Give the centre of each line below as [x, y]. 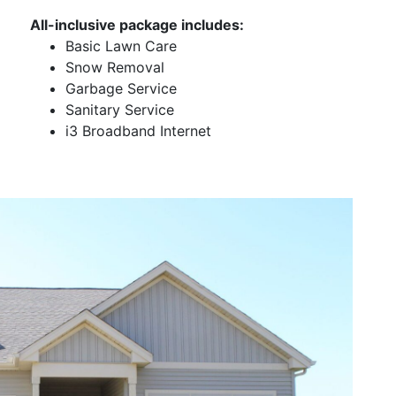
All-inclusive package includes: [137, 24]
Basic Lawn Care [121, 46]
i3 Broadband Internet [138, 130]
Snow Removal [115, 67]
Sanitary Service [120, 109]
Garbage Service [121, 88]
